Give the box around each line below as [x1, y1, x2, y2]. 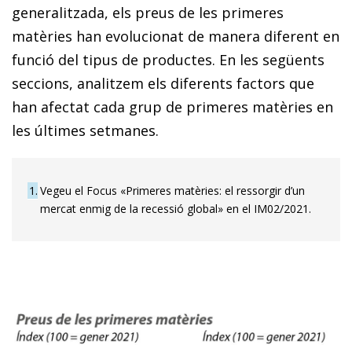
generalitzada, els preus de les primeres [12, 2, 284, 22]
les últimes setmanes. [12, 120, 159, 140]
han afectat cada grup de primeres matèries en [12, 97, 333, 116]
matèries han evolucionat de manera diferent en [12, 26, 339, 46]
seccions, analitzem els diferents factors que [12, 73, 314, 93]
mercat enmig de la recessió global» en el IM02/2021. [40, 200, 311, 216]
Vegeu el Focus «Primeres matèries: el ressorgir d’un [40, 182, 305, 198]
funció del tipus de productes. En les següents [12, 49, 324, 69]
